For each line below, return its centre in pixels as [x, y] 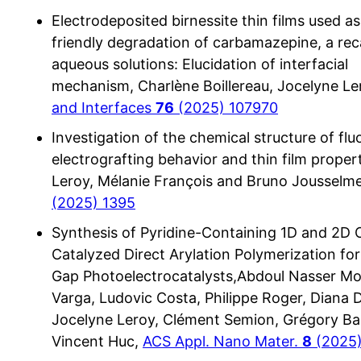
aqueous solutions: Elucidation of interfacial [200, 64]
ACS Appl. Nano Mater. [222, 341]
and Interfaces [104, 107]
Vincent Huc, [97, 341]
